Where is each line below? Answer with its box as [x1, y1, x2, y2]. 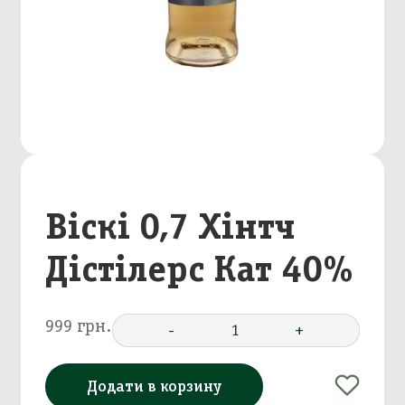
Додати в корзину [87, 376, 222, 397]
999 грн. [45, 315, 113, 337]
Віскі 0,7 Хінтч [45, 202, 297, 249]
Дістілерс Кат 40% [45, 244, 354, 291]
